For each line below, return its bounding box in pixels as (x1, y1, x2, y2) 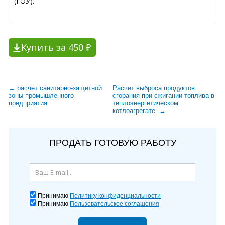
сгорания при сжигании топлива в (113, 91, 214, 99)
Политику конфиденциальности (70, 192, 161, 199)
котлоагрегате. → (113, 106, 166, 115)
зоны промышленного (9, 91, 74, 99)
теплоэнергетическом (113, 99, 178, 107)
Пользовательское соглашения (70, 200, 159, 207)
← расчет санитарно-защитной (9, 84, 102, 92)
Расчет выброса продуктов (113, 84, 195, 92)
